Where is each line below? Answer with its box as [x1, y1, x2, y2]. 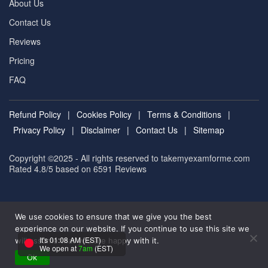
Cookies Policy [77, 108, 132, 120]
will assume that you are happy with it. [15, 236, 159, 245]
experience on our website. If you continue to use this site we [15, 224, 249, 233]
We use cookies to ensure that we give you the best [15, 212, 212, 221]
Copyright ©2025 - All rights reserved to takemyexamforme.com [9, 152, 250, 164]
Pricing [9, 54, 35, 66]
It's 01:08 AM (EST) [39, 234, 101, 245]
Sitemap [193, 124, 224, 136]
